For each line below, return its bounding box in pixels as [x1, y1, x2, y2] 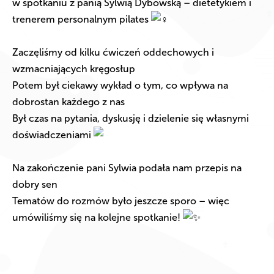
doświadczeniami [12, 129, 94, 141]
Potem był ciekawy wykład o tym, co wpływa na [12, 80, 228, 92]
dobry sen [12, 179, 60, 191]
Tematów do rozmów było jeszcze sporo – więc [12, 195, 229, 207]
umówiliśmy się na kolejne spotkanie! [12, 212, 183, 224]
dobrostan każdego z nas [12, 96, 127, 108]
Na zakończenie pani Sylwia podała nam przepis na [12, 162, 242, 174]
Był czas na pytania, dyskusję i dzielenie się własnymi [12, 113, 249, 125]
